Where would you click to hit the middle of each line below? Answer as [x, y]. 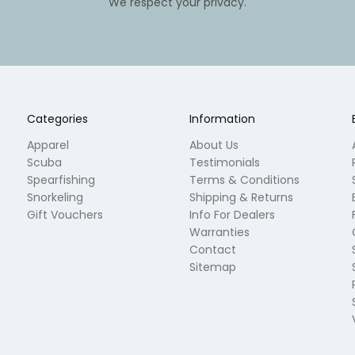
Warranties [220, 232]
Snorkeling [55, 197]
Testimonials [225, 162]
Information [223, 118]
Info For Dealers [233, 214]
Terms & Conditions [245, 179]
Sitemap [213, 267]
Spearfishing [61, 179]
